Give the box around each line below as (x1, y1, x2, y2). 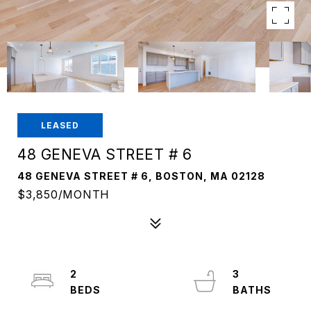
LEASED (41, 120, 79, 131)
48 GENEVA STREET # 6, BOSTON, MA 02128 (17, 170, 265, 182)
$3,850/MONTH (17, 187, 110, 201)
